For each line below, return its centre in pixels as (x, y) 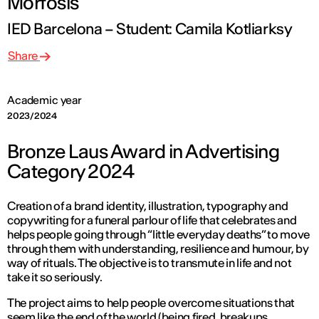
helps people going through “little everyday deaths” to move (159, 234)
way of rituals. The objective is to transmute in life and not (150, 262)
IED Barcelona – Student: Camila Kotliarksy (150, 28)
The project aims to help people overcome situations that (151, 302)
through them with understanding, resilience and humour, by (158, 248)
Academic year (45, 100)
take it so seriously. (55, 277)
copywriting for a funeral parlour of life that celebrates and (152, 220)
